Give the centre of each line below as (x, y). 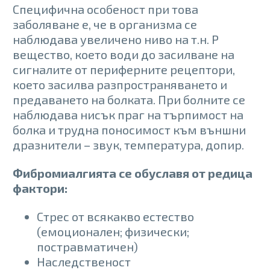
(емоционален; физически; (113, 231)
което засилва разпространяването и (120, 84)
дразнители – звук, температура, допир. (128, 144)
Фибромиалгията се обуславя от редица (133, 173)
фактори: (40, 188)
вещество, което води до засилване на (124, 54)
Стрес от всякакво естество (115, 216)
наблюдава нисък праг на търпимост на (128, 114)
